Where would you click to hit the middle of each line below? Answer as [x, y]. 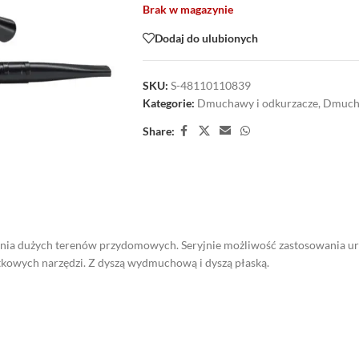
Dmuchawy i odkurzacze [257, 103]
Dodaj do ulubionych [206, 38]
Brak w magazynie [188, 9]
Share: [158, 131]
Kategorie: [168, 103]
